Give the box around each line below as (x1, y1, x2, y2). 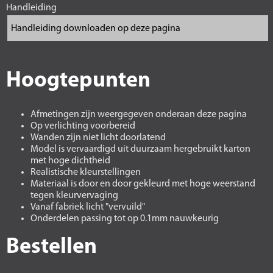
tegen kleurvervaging (30, 191, 118, 200)
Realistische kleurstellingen (30, 168, 141, 177)
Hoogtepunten (6, 70, 151, 92)
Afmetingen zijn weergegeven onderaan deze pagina (30, 110, 247, 119)
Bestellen (6, 236, 97, 258)
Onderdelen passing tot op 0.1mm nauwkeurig (30, 214, 219, 224)
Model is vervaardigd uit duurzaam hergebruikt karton (30, 144, 250, 154)
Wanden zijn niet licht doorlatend (30, 133, 166, 143)
